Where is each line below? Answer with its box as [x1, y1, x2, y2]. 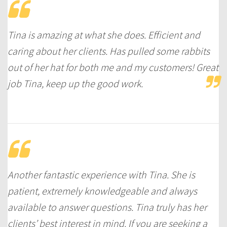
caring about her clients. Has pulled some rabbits [8, 44, 210, 57]
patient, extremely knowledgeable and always [8, 184, 197, 197]
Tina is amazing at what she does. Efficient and [8, 28, 200, 41]
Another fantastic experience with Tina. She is [8, 168, 195, 181]
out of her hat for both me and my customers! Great [8, 60, 218, 73]
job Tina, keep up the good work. [8, 77, 143, 90]
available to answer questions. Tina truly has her [8, 200, 207, 213]
